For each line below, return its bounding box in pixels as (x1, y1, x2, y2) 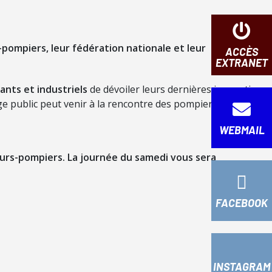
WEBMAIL (219, 123, 265, 137)
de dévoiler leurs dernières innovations (87, 83, 268, 96)
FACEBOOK (216, 196, 268, 210)
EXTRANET (216, 56, 268, 70)
